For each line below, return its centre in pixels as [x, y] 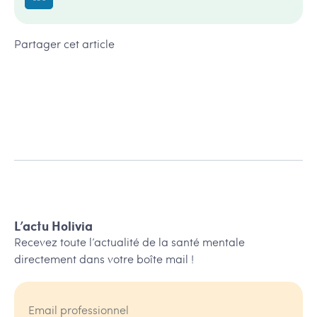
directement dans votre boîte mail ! [104, 259]
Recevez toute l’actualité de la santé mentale [129, 242]
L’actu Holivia [53, 226]
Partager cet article [64, 44]
